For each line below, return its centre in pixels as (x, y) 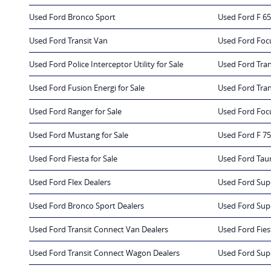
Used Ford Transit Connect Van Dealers (99, 230)
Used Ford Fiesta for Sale (73, 159)
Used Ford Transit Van (68, 41)
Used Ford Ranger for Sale (75, 112)
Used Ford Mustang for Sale (79, 135)
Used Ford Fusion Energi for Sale (87, 88)
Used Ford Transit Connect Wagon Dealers (104, 253)
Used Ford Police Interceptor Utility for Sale (106, 64)
